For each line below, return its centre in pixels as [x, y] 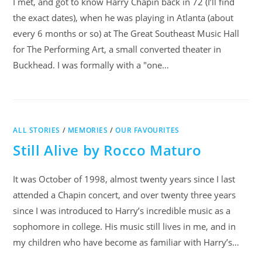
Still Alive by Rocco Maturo [107, 150]
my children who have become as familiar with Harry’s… [126, 242]
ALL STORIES [37, 130]
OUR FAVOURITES [147, 130]
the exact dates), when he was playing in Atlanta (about [123, 18]
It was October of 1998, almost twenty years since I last [124, 179]
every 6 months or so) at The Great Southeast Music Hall [126, 33]
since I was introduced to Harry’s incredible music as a [122, 211]
